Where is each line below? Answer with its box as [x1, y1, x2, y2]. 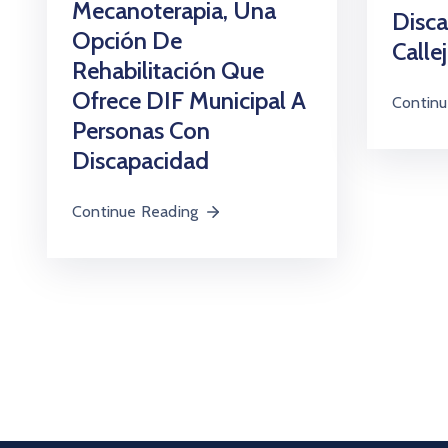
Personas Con [72, 116, 210, 146]
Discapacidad [72, 146, 209, 176]
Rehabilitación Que [72, 56, 264, 86]
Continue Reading [72, 202, 199, 222]
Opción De [72, 26, 182, 56]
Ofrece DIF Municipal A [72, 86, 306, 116]
